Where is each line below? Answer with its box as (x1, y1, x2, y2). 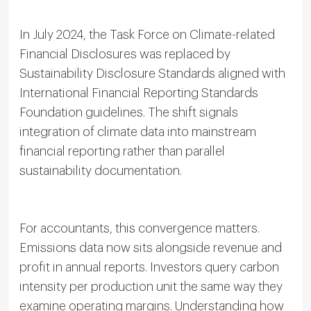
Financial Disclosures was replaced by (19, 47, 230, 60)
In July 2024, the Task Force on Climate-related (19, 28, 275, 41)
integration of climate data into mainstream (19, 125, 256, 138)
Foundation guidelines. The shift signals (19, 106, 238, 119)
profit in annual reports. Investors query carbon (19, 260, 279, 274)
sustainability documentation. (19, 164, 182, 177)
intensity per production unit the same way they (19, 280, 283, 293)
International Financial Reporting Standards (19, 86, 258, 99)
